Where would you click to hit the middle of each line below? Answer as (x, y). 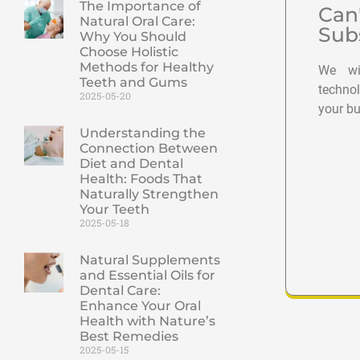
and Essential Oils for (147, 276)
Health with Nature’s (147, 321)
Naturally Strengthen (149, 194)
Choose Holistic (129, 52)
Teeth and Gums (133, 83)
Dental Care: (120, 291)
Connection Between (148, 149)
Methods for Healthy (146, 67)
